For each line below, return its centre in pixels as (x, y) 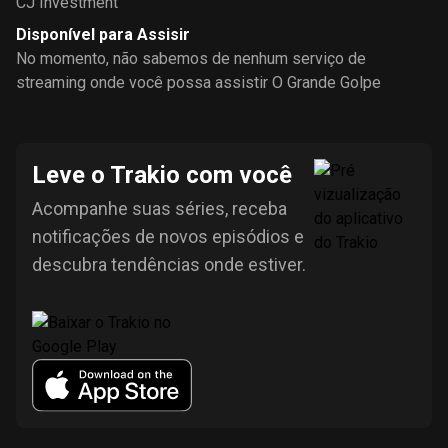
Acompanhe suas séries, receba (159, 208)
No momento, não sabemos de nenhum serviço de (191, 58)
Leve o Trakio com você (162, 175)
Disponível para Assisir (103, 34)
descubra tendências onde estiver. (169, 264)
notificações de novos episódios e (168, 236)
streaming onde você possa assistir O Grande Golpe (198, 82)
